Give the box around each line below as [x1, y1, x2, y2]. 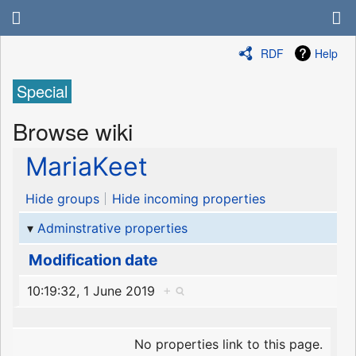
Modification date [28, 250, 157, 270]
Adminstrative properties [37, 219, 188, 236]
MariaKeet [25, 151, 148, 183]
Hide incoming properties [112, 191, 266, 207]
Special [17, 79, 68, 103]
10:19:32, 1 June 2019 [26, 283, 163, 300]
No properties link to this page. [134, 335, 323, 352]
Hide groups [25, 191, 99, 207]
